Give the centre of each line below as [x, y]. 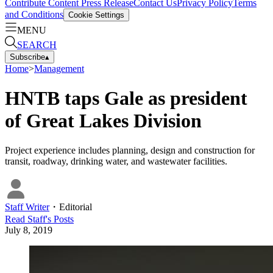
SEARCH [37, 44]
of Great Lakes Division [103, 120]
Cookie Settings [96, 15]
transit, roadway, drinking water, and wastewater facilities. [116, 161]
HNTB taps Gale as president [126, 98]
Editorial [76, 207]
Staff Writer [27, 207]
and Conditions [34, 14]
